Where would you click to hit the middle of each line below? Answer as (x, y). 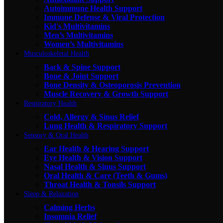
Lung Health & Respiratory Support (106, 125)
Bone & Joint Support (81, 76)
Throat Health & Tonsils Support (100, 184)
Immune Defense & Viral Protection (104, 17)
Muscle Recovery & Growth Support (106, 94)
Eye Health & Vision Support (93, 157)
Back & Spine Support (82, 67)
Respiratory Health (50, 103)
